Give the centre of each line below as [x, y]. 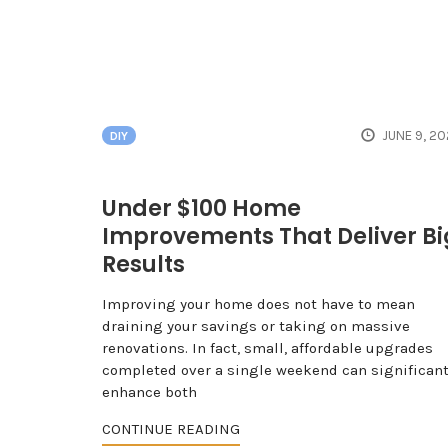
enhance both [149, 392]
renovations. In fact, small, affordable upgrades [267, 348]
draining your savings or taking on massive [256, 326]
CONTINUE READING [171, 429]
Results [143, 265]
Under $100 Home [201, 209]
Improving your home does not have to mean [258, 304]
